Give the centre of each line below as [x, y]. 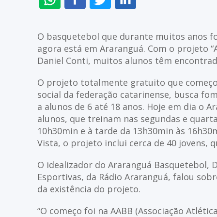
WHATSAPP [80, 23]
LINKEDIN [152, 23]
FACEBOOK [104, 23]
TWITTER [127, 23]
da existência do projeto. [89, 189]
